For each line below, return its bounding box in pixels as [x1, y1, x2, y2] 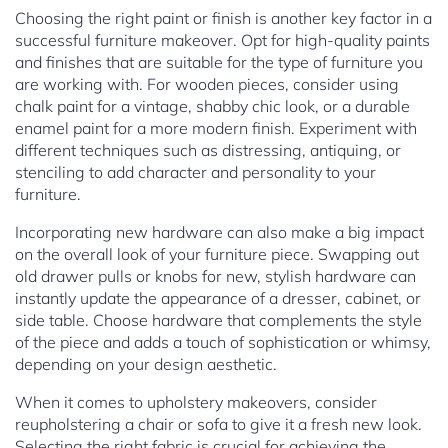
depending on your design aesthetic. [15, 354, 277, 375]
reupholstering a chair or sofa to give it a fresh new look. [15, 414, 422, 435]
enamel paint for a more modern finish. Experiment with [15, 118, 417, 139]
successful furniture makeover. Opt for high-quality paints [15, 30, 430, 51]
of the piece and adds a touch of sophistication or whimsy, [15, 332, 431, 353]
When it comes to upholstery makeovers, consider [15, 392, 377, 413]
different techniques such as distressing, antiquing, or [15, 140, 401, 161]
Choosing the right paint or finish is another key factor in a [15, 8, 432, 29]
